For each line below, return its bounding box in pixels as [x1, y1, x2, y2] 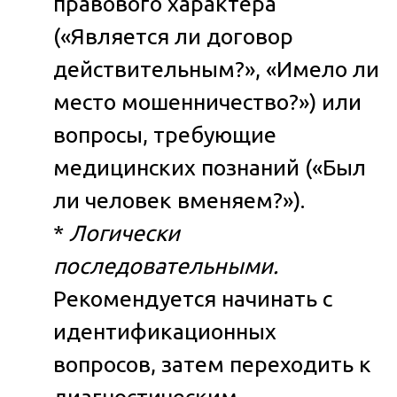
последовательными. [53, 253, 278, 278]
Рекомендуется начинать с [53, 285, 332, 311]
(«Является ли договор [53, 23, 293, 49]
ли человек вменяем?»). [53, 187, 305, 213]
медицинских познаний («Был [53, 154, 366, 180]
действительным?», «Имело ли [53, 56, 379, 82]
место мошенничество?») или [53, 89, 362, 114]
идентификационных [53, 318, 276, 344]
